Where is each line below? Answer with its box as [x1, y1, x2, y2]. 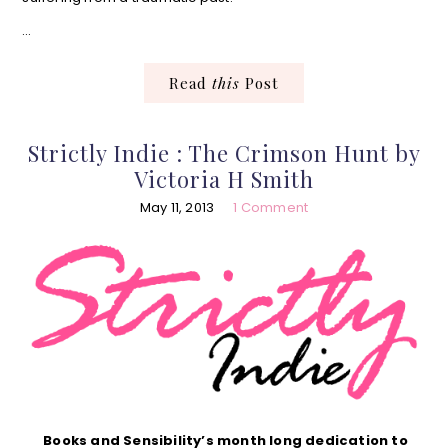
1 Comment [233, 197, 309, 217]
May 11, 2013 [139, 197, 215, 217]
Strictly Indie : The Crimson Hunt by [27, 137, 421, 168]
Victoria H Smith [134, 163, 314, 194]
